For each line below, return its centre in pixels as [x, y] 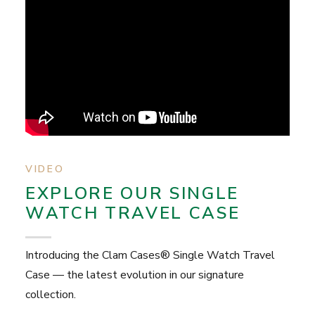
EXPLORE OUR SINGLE [132, 193]
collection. [51, 295]
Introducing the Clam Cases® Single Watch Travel [150, 255]
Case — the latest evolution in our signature [135, 275]
